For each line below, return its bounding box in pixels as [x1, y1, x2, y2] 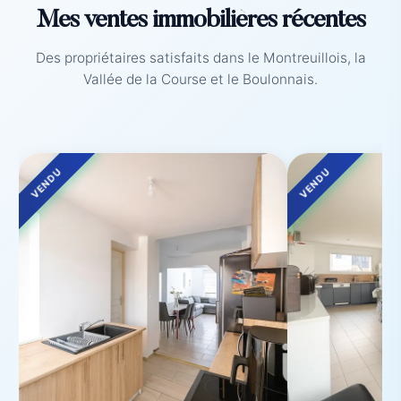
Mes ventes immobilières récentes [36, 8, 365, 33]
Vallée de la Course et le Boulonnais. [83, 71, 318, 88]
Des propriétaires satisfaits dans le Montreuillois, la [35, 49, 366, 66]
